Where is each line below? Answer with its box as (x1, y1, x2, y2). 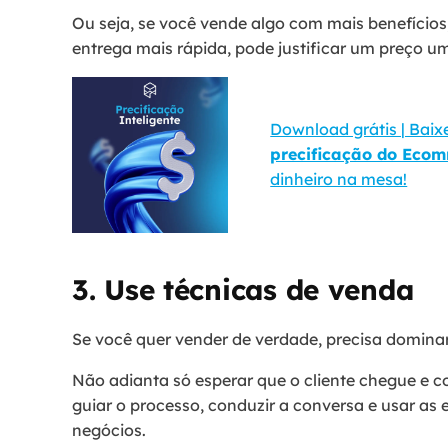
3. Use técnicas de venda (72, 271, 414, 307)
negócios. (72, 419, 150, 440)
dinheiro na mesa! (270, 169, 408, 190)
